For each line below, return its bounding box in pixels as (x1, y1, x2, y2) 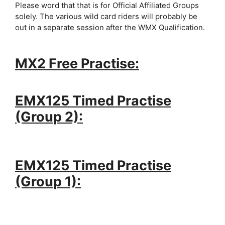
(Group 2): (15, 108, 83, 125)
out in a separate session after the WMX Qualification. (15, 22, 205, 32)
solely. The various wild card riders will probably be (15, 11, 197, 21)
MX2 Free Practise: (15, 55, 139, 72)
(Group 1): (15, 173, 81, 190)
